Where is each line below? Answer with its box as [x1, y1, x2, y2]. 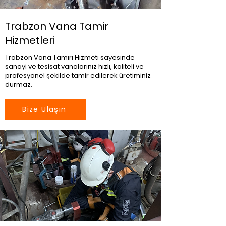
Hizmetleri [5, 33, 55, 47]
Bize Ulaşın [22, 104, 67, 115]
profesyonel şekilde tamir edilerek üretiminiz [5, 71, 151, 80]
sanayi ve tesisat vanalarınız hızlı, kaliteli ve [5, 62, 144, 71]
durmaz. [5, 80, 32, 89]
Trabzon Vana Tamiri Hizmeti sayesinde [5, 52, 135, 62]
